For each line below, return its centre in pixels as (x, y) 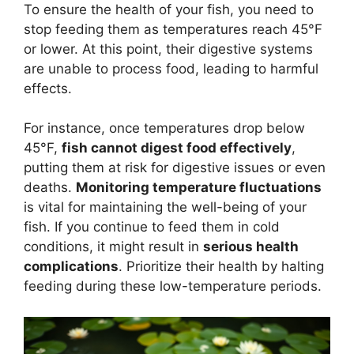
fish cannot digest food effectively (177, 148)
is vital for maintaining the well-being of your (165, 207)
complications (71, 267)
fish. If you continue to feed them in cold (152, 227)
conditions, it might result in (113, 247)
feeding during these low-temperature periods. (173, 286)
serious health (251, 247)
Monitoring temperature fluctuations (199, 188)
